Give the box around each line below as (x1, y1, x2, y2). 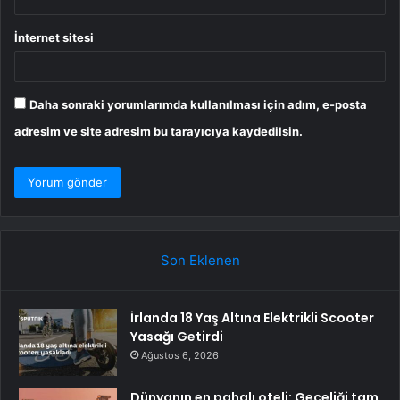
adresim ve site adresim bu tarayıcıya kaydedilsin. (14, 123, 303, 138)
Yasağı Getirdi (130, 327, 223, 346)
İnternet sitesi (14, 29, 94, 45)
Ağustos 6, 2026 (141, 348, 219, 362)
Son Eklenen (160, 251, 240, 269)
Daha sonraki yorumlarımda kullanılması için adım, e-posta (29, 96, 367, 112)
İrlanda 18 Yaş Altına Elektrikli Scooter (130, 308, 374, 327)
